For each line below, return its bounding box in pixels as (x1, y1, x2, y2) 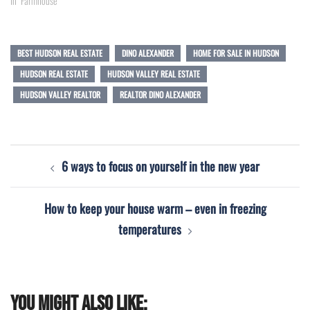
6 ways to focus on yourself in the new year (62, 156, 259, 175)
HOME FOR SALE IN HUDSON (193, 46, 279, 59)
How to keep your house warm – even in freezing (44, 199, 266, 217)
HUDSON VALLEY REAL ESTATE (107, 67, 200, 80)
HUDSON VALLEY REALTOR (20, 88, 100, 100)
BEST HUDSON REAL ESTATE (17, 46, 102, 59)
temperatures (118, 219, 181, 238)
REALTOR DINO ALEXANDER (120, 88, 201, 100)
